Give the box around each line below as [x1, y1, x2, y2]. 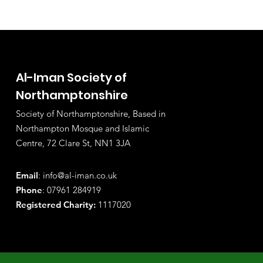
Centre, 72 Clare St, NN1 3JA [16, 137, 130, 149]
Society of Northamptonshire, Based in [16, 108, 166, 119]
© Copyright [55, 229, 117, 242]
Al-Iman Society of [16, 69, 127, 86]
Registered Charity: [16, 199, 96, 210]
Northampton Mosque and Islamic [16, 123, 149, 134]
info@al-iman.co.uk [43, 170, 117, 181]
